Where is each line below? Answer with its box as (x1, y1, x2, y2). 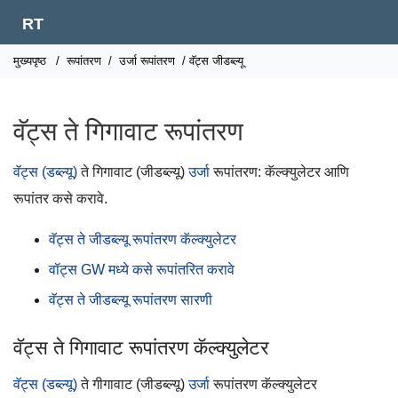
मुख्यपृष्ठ (13, 54, 46, 68)
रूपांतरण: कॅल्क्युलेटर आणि (210, 164, 349, 179)
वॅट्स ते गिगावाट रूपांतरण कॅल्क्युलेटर (13, 337, 269, 359)
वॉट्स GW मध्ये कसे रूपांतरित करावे (49, 262, 235, 277)
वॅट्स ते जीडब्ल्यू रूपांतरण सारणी (49, 292, 212, 307)
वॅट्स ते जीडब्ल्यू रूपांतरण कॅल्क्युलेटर (49, 232, 236, 247)
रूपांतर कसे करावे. (13, 191, 107, 206)
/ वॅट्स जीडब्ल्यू (179, 54, 243, 68)
